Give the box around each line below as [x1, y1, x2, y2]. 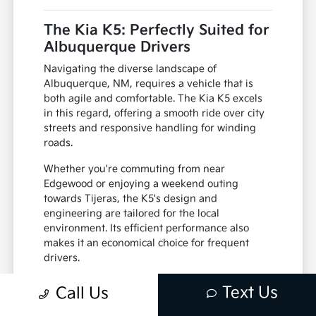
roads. [44, 137, 73, 150]
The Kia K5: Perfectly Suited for [44, 22, 269, 39]
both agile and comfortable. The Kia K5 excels [44, 92, 263, 105]
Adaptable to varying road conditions [72, 278, 250, 291]
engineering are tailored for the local [44, 207, 220, 220]
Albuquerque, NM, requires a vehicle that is [44, 78, 254, 90]
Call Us [56, 284, 109, 303]
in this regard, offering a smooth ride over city [44, 107, 265, 120]
